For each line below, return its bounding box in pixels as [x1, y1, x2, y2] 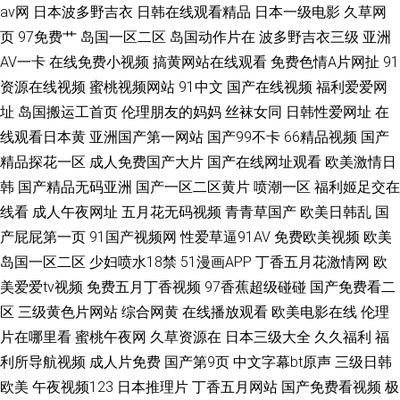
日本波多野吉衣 [33, 4, 133, 21]
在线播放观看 [182, 304, 268, 321]
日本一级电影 [254, 4, 340, 21]
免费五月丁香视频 [87, 279, 201, 296]
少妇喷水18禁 [89, 254, 177, 271]
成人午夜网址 [32, 204, 118, 221]
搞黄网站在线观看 [153, 54, 267, 71]
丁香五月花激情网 [255, 254, 370, 271]
